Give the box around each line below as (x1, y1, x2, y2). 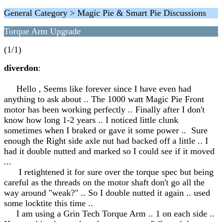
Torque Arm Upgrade (4, 26, 81, 36)
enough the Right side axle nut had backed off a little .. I (4, 136, 208, 146)
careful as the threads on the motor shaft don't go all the (4, 177, 205, 187)
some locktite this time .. (4, 198, 93, 208)
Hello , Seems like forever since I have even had (4, 84, 191, 94)
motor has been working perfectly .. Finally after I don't (4, 105, 205, 114)
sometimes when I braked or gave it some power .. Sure (4, 125, 208, 135)
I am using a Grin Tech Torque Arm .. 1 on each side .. (4, 209, 215, 219)
